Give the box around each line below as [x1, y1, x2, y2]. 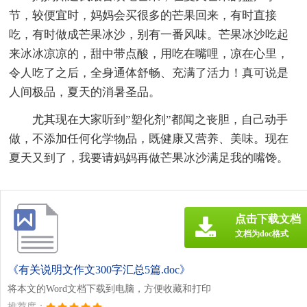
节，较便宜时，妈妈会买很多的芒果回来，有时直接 [9, 8, 278, 22]
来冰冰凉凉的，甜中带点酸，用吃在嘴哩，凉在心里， [9, 47, 289, 60]
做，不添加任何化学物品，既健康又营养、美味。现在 [9, 132, 289, 145]
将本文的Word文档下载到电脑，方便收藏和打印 [8, 283, 211, 294]
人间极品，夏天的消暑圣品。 [9, 85, 161, 99]
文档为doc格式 [235, 228, 288, 238]
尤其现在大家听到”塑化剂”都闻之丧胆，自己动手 [32, 112, 288, 126]
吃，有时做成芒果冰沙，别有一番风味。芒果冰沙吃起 [9, 27, 289, 41]
